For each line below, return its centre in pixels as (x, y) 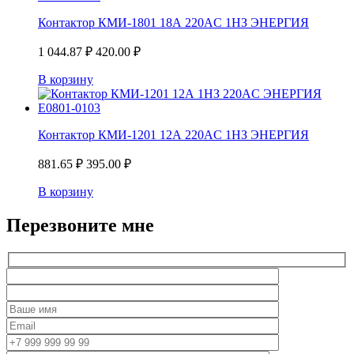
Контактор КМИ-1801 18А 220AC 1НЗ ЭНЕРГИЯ (173, 23)
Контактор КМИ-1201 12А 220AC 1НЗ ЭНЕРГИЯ (173, 135)
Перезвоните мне (80, 226)
